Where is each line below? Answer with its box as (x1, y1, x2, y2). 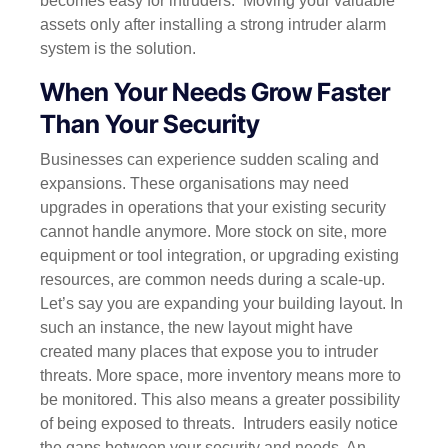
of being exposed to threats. (40, 414, 239, 432)
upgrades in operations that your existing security (40, 198, 386, 216)
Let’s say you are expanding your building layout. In (40, 294, 403, 312)
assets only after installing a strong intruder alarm (40, 16, 386, 34)
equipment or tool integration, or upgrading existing (40, 246, 399, 264)
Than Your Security (40, 109, 260, 140)
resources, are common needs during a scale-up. (40, 270, 389, 288)
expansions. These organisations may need (40, 174, 349, 192)
